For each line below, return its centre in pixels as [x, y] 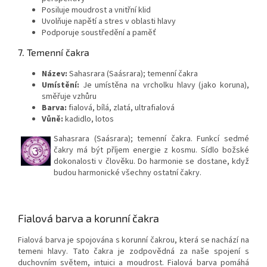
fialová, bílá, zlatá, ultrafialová [121, 108]
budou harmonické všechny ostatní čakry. [128, 173]
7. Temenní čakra [54, 52]
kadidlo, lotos [89, 119]
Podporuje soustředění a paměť [99, 33]
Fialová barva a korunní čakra [89, 218]
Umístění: [62, 86]
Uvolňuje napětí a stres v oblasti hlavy [109, 22]
